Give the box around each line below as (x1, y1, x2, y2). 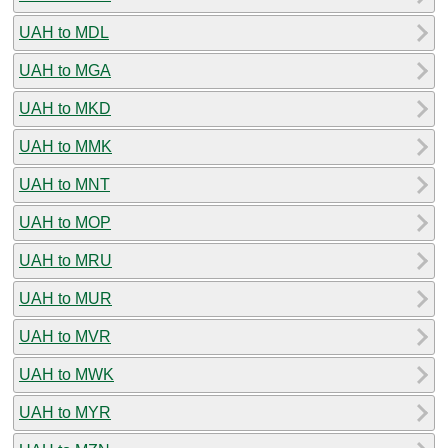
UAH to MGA (19, 61, 111, 79)
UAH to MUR (19, 289, 112, 307)
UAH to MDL (19, 23, 109, 41)
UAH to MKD (19, 99, 111, 117)
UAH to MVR (19, 327, 111, 345)
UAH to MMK (19, 137, 112, 155)
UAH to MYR (19, 403, 111, 421)
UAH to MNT (19, 175, 110, 193)
